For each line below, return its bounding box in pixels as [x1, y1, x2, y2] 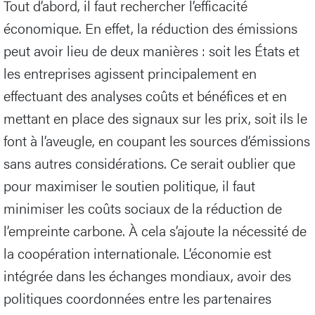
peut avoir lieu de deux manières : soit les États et [4, 39, 300, 60]
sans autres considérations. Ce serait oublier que [4, 152, 295, 173]
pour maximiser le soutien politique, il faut [4, 174, 255, 195]
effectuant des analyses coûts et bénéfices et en [4, 84, 287, 105]
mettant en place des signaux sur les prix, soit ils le [4, 107, 307, 128]
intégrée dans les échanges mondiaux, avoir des [4, 264, 291, 285]
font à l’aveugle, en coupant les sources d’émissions [4, 129, 310, 150]
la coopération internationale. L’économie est [4, 242, 271, 263]
